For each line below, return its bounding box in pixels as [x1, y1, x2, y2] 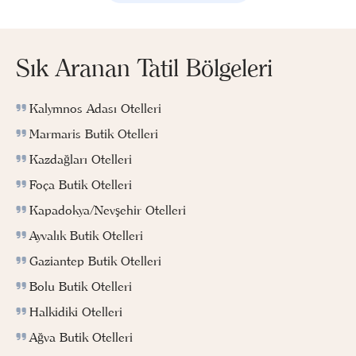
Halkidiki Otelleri [29, 304, 122, 320]
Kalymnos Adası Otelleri [29, 100, 161, 117]
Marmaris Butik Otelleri [29, 126, 158, 142]
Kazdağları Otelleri [29, 151, 132, 168]
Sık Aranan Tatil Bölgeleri [16, 53, 273, 83]
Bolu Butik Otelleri [29, 278, 132, 295]
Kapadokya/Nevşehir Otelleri [29, 202, 186, 219]
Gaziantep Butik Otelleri [29, 253, 161, 269]
